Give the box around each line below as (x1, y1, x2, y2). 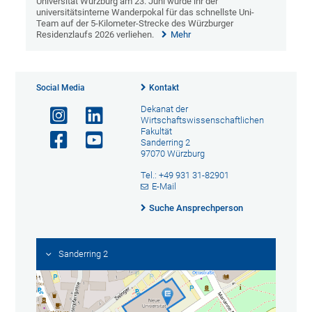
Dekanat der (140, 103, 188, 114)
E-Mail (152, 180, 177, 192)
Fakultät (140, 125, 172, 136)
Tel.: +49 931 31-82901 (140, 169, 229, 180)
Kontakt (148, 82, 179, 93)
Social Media (36, 82, 86, 93)
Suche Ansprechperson (148, 202, 243, 213)
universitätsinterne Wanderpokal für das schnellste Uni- (36, 6, 255, 17)
